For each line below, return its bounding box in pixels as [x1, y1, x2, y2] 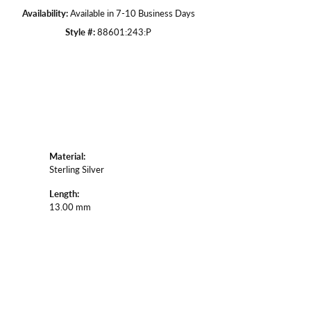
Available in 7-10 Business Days [69, 7, 195, 20]
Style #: [65, 26, 95, 39]
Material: [49, 150, 85, 163]
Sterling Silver [49, 163, 104, 176]
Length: [49, 187, 79, 201]
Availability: [22, 7, 68, 20]
